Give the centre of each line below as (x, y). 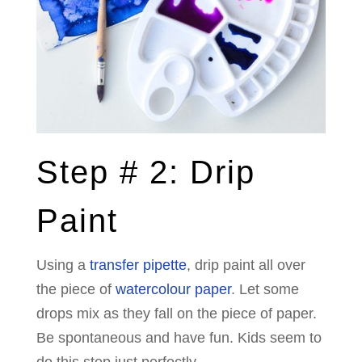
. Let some (265, 290)
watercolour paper (173, 290)
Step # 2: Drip (145, 173)
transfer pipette (138, 265)
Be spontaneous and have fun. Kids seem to (179, 338)
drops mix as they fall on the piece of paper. (176, 314)
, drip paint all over (246, 265)
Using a (63, 265)
